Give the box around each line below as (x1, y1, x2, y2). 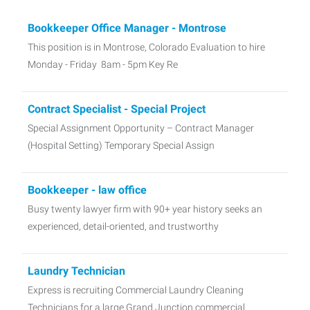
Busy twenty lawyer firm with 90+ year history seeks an (28, 203, 262, 215)
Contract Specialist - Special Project (28, 102, 206, 116)
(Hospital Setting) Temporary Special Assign (28, 139, 215, 151)
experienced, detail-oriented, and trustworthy (28, 220, 219, 232)
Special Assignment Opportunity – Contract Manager (28, 122, 254, 134)
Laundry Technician (28, 264, 125, 277)
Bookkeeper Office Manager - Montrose (28, 21, 226, 35)
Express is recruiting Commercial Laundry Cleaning (28, 284, 244, 295)
